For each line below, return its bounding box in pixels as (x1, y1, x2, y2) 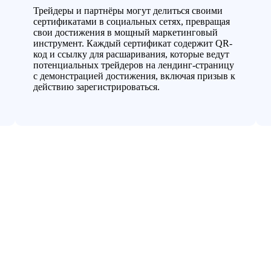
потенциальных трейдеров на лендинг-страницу (33, 59, 234, 70)
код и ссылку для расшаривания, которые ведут (33, 48, 229, 59)
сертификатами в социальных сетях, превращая (33, 16, 230, 27)
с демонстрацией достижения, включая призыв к (33, 70, 235, 81)
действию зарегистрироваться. (33, 81, 160, 92)
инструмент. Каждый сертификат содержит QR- (33, 38, 232, 48)
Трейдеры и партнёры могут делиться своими (33, 5, 223, 16)
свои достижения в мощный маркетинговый (33, 27, 218, 38)
